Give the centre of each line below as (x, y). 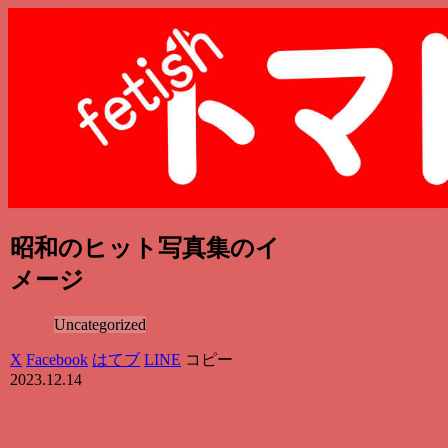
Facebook (57, 359)
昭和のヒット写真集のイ (145, 247)
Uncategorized (100, 324)
